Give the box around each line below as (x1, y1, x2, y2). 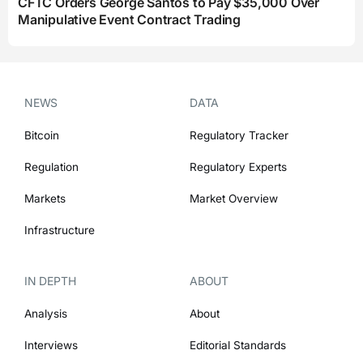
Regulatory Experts (190, 160, 287, 173)
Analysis (24, 307, 67, 320)
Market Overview (190, 192, 278, 205)
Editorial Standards (190, 339, 286, 352)
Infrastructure (24, 224, 95, 237)
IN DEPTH (24, 274, 76, 288)
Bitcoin (24, 129, 59, 142)
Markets (24, 192, 66, 205)
